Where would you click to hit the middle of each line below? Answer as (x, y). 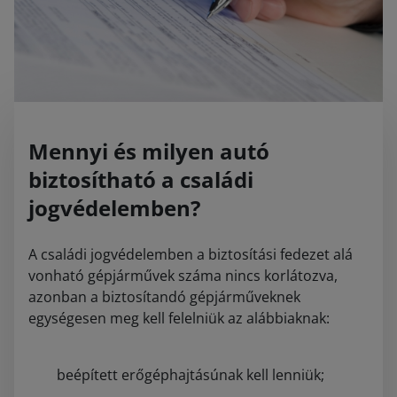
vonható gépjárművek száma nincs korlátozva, (183, 276)
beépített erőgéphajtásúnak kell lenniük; (191, 375)
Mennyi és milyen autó (149, 152)
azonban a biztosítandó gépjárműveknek (164, 297)
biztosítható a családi (141, 180)
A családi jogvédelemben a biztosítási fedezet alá (191, 255)
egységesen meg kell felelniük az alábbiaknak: (179, 319)
